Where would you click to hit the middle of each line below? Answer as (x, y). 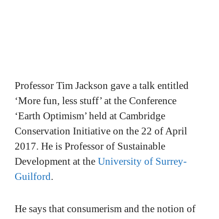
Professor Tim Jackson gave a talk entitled (102, 85)
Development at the (56, 161)
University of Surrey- (142, 161)
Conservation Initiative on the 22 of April (101, 131)
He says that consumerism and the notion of (105, 208)
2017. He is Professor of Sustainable (90, 146)
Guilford (33, 176)
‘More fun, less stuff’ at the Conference (96, 100)
